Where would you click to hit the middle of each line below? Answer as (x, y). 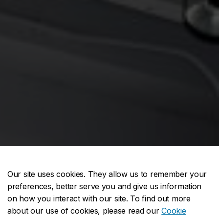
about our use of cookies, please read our (85, 211)
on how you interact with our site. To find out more (99, 198)
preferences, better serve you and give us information (105, 186)
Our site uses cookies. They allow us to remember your (107, 174)
